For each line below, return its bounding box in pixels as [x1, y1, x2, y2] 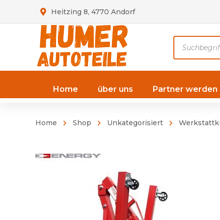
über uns [98, 84, 133, 94]
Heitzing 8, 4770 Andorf [51, 7, 135, 16]
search [173, 51, 199, 60]
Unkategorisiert [107, 118, 163, 127]
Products [173, 37, 210, 47]
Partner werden [153, 84, 218, 94]
